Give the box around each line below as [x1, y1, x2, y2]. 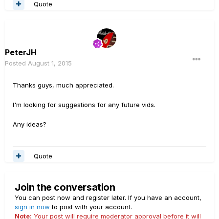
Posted [5, 59, 28, 67]
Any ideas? [13, 120, 46, 129]
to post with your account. [50, 203, 132, 211]
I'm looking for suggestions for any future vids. [13, 101, 155, 109]
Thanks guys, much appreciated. [13, 81, 114, 89]
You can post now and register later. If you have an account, [15, 194, 201, 202]
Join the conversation [15, 181, 115, 194]
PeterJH [5, 47, 37, 58]
